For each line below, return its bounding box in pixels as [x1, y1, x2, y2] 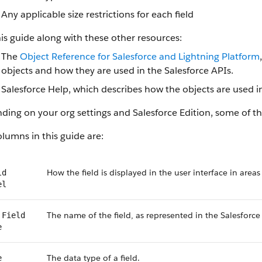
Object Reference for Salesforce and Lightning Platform [20, 50, 260, 63]
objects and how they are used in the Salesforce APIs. [1, 64, 233, 77]
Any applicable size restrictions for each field [1, 8, 194, 20]
